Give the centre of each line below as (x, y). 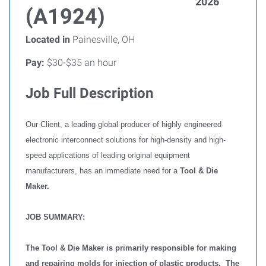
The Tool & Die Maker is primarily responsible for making (131, 248)
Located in (48, 39)
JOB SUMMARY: (55, 217)
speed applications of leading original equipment (108, 155)
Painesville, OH (102, 39)
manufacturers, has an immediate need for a (103, 171)
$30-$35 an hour (80, 63)
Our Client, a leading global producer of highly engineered (123, 124)
